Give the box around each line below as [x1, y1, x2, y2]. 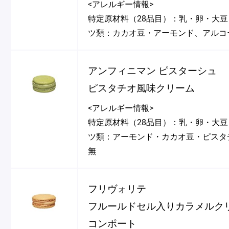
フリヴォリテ [88, 181, 147, 195]
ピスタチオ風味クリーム [88, 81, 195, 94]
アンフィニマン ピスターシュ [88, 63, 217, 77]
